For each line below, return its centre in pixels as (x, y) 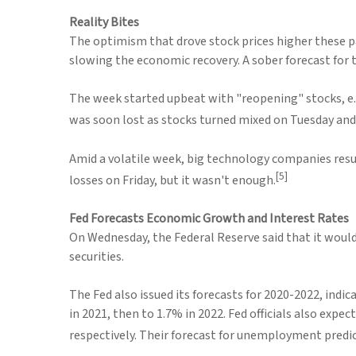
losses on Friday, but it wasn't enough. (172, 180)
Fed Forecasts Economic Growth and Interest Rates (209, 218)
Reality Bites (104, 23)
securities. (97, 256)
